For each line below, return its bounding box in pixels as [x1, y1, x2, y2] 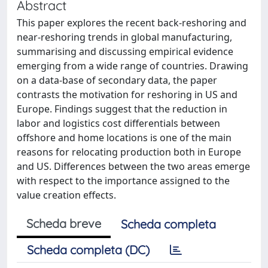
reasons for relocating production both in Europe [17, 145, 241, 159]
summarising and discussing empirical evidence [17, 45, 233, 58]
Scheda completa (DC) [27, 242, 150, 257]
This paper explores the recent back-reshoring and [17, 16, 246, 29]
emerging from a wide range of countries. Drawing [17, 59, 248, 72]
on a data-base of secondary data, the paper [17, 74, 217, 87]
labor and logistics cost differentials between [17, 117, 220, 130]
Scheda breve [26, 216, 101, 231]
